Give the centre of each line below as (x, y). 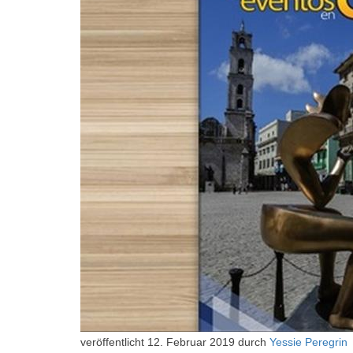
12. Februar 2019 (191, 342)
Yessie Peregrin (308, 342)
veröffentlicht (114, 342)
